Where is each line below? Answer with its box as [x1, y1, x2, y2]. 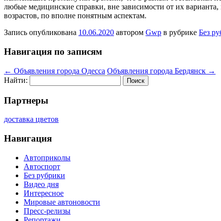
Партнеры [4, 95, 48, 106]
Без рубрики [24, 171, 65, 180]
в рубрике [161, 28, 199, 37]
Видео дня [24, 180, 59, 188]
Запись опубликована [4, 28, 78, 37]
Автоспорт [24, 162, 60, 171]
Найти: [4, 75, 28, 84]
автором [114, 28, 146, 37]
